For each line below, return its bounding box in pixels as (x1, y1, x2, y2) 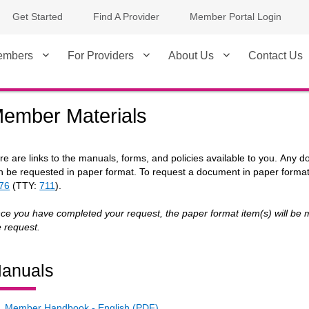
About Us (168, 50, 214, 61)
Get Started (12, 11, 63, 22)
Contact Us (248, 50, 303, 61)
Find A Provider (93, 11, 159, 22)
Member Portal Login (190, 11, 281, 22)
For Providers (68, 50, 134, 61)
